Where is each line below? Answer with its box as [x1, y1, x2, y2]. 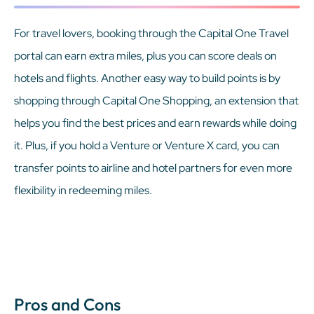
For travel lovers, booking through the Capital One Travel [14, 25, 289, 41]
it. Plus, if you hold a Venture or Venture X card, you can [14, 137, 280, 153]
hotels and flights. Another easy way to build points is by [14, 70, 280, 86]
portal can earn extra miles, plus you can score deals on [14, 48, 277, 63]
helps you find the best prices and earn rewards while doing [14, 115, 296, 130]
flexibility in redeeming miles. [14, 182, 152, 198]
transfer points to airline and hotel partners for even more [14, 160, 292, 175]
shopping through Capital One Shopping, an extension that [14, 93, 299, 108]
